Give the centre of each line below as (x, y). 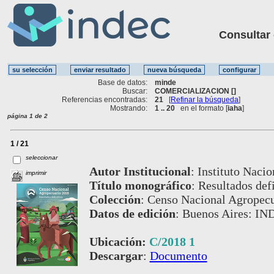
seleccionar (42, 157)
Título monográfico (140, 185)
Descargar (116, 255)
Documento (178, 255)
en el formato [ (202, 108)
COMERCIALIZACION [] (196, 91)
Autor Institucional (140, 171)
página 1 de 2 (28, 116)
